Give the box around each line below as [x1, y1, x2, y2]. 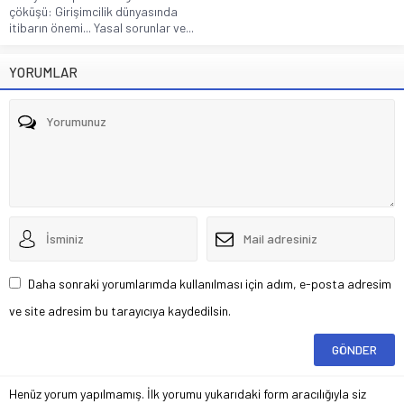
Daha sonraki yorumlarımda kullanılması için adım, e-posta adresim [28, 275, 391, 291]
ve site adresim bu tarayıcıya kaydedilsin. [9, 302, 231, 318]
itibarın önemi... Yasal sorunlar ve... [9, 19, 194, 35]
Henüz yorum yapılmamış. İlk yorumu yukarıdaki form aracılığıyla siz [9, 385, 366, 401]
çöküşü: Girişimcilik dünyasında [9, 3, 178, 19]
